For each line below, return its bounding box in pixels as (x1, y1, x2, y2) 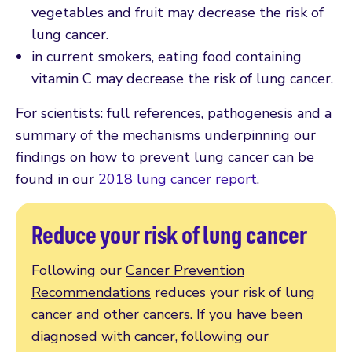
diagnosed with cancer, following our (31, 326, 269, 346)
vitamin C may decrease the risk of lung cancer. (31, 68, 333, 88)
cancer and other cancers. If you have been (31, 304, 302, 324)
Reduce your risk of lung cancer (31, 218, 307, 250)
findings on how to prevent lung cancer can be (16, 147, 314, 167)
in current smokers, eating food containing (31, 46, 302, 66)
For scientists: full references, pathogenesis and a (16, 103, 332, 123)
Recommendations (31, 282, 151, 302)
